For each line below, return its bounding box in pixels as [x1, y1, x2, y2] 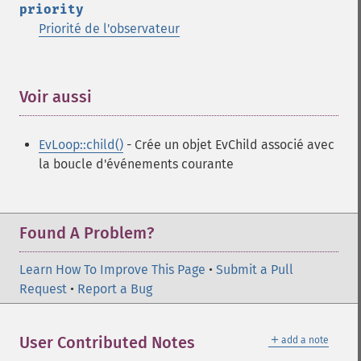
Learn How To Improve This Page [19, 262, 205, 277]
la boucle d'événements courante [39, 156, 234, 172]
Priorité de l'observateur [39, 21, 180, 36]
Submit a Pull [216, 262, 293, 277]
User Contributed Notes [19, 333, 195, 352]
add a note [281, 334, 329, 346]
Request [19, 281, 67, 297]
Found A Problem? [19, 223, 154, 243]
